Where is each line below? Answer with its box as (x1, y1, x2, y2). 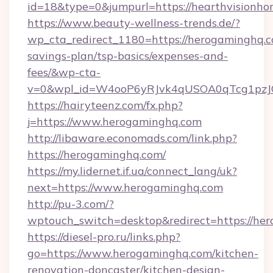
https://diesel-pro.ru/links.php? (27, 230, 180, 244)
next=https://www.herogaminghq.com (27, 180, 223, 194)
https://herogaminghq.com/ (27, 147, 166, 161)
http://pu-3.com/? (27, 197, 114, 211)
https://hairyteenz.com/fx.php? (27, 98, 183, 112)
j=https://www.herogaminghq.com (27, 115, 202, 129)
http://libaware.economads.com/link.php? (27, 131, 237, 145)
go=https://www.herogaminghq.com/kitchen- (27, 246, 258, 260)
